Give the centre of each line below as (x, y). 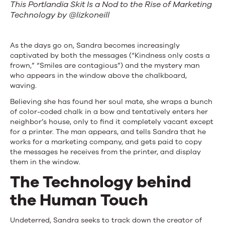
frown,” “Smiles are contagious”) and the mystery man (105, 66)
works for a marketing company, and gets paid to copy (106, 142)
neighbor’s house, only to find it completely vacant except (112, 122)
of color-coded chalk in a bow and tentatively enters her (109, 112)
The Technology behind (101, 182)
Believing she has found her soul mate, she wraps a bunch (111, 102)
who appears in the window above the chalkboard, (98, 76)
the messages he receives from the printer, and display (105, 152)
